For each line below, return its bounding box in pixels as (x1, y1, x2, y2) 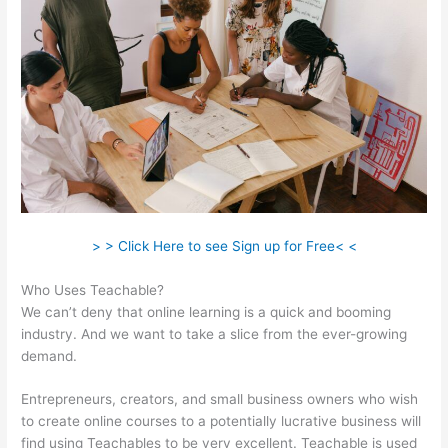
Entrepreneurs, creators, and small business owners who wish (21, 391, 419, 408)
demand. (21, 347, 78, 364)
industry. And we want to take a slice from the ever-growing (21, 325, 408, 342)
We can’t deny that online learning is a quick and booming (21, 303, 392, 320)
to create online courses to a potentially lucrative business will (21, 413, 422, 430)
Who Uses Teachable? (21, 281, 165, 298)
